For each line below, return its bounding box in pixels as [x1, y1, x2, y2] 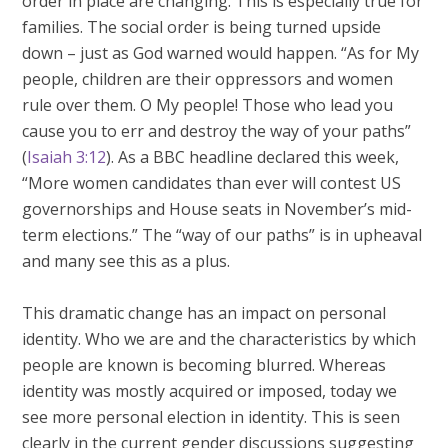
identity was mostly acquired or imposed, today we [22, 380, 398, 402]
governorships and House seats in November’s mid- [22, 198, 413, 220]
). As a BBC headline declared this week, [106, 146, 400, 168]
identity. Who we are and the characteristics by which [22, 328, 417, 350]
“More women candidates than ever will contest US [22, 172, 402, 194]
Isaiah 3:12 [27, 146, 107, 168]
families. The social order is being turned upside [22, 16, 382, 38]
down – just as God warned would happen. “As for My [22, 42, 420, 64]
